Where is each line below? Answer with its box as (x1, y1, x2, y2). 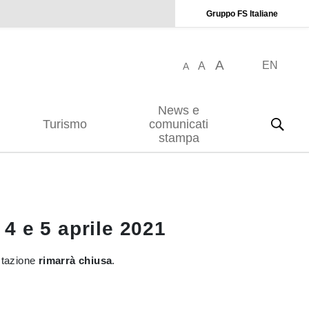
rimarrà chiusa (38, 255, 112, 266)
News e (158, 103, 199, 117)
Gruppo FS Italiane (206, 8, 278, 19)
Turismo (43, 117, 87, 131)
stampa (158, 131, 199, 145)
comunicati (149, 117, 208, 131)
